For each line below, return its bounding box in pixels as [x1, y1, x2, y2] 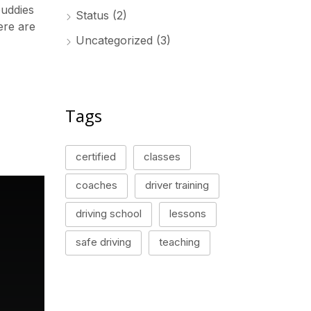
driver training [145, 178, 210, 192]
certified [76, 150, 117, 163]
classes [144, 150, 181, 163]
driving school [76, 207, 142, 220]
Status [76, 8, 110, 22]
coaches [76, 178, 118, 192]
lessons [169, 207, 207, 220]
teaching [159, 235, 201, 249]
